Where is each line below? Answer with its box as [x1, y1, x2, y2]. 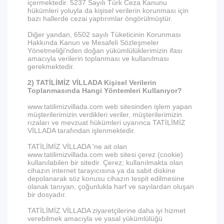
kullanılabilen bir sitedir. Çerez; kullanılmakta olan [27, 158, 183, 166]
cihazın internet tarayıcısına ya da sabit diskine [27, 166, 175, 174]
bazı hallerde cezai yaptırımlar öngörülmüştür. [27, 14, 172, 22]
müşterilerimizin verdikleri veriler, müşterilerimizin [27, 110, 182, 118]
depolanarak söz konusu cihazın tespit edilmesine [27, 174, 184, 182]
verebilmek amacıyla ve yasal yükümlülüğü [27, 214, 162, 222]
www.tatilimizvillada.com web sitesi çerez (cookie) [27, 150, 183, 158]
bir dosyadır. [27, 190, 66, 198]
